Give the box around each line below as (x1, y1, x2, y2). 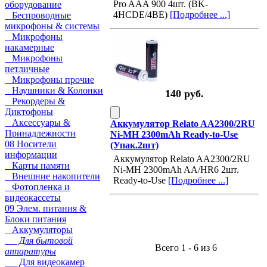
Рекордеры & (5, 96, 65, 106)
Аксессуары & (5, 117, 70, 128)
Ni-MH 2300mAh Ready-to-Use (110, 129, 238, 139)
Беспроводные (5, 10, 71, 20)
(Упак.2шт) (110, 139, 159, 150)
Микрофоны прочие (5, 74, 94, 85)
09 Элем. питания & (5, 203, 86, 213)
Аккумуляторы (5, 225, 73, 235)
